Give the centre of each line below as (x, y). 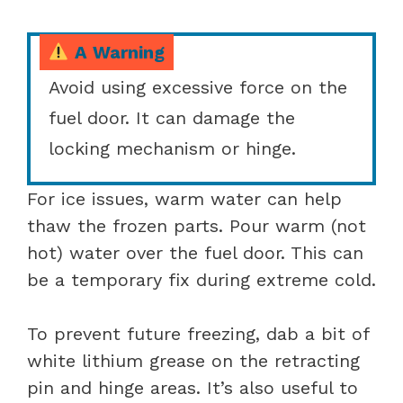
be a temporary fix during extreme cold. (201, 279)
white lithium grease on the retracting (193, 360)
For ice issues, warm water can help (184, 198)
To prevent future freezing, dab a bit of (198, 333)
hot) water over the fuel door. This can (195, 252)
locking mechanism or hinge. (172, 148)
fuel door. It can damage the (172, 117)
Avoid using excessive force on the (198, 87)
